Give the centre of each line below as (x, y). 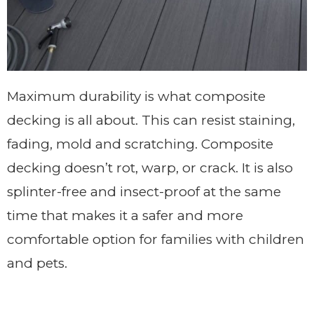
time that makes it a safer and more (125, 215)
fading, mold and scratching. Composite (140, 144)
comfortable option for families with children (156, 239)
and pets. (37, 263)
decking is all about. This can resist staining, (151, 120)
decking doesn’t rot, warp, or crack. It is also (150, 168)
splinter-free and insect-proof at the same (144, 191)
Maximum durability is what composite (136, 96)
